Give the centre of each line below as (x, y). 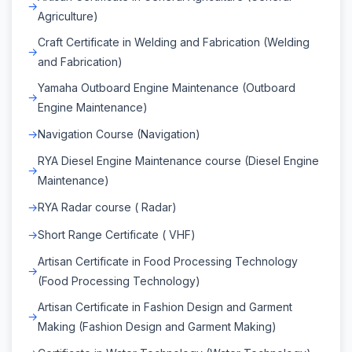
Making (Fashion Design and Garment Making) (157, 326)
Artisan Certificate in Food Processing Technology (168, 261)
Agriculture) (68, 16)
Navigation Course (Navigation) (119, 134)
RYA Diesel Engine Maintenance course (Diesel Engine (178, 160)
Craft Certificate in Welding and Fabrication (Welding (174, 42)
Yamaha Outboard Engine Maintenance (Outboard (167, 87)
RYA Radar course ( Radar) (107, 207)
